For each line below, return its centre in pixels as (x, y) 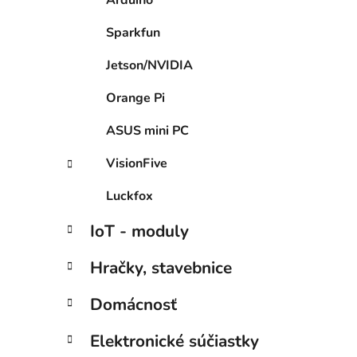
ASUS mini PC (147, 131)
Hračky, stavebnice (161, 268)
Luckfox (129, 196)
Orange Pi (135, 98)
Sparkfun (133, 33)
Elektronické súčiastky (175, 341)
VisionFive (137, 164)
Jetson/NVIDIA (149, 66)
